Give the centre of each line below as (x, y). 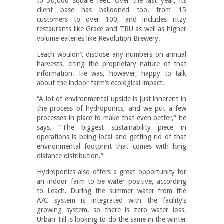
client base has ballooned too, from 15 (112, 10)
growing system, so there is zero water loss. (112, 210)
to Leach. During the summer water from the (112, 191)
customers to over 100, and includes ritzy (112, 19)
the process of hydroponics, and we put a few (112, 108)
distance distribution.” (70, 156)
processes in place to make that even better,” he (112, 118)
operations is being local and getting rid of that (112, 137)
